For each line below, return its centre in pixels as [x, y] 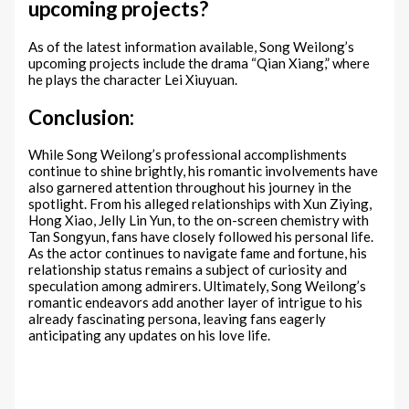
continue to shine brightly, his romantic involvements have [204, 171]
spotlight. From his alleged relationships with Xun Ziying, [200, 204]
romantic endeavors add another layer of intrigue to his [196, 303]
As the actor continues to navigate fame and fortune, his [198, 253]
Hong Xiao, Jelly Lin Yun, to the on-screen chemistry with [199, 220]
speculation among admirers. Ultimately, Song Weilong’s [198, 286]
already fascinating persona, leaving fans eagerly [178, 319]
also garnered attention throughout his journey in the [190, 188]
